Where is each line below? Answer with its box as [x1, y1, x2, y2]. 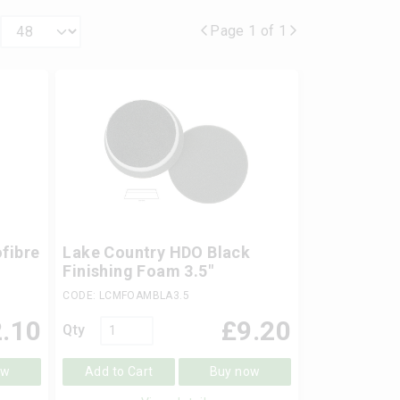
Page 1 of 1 [210, 22, 287, 40]
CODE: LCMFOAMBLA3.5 [62, 288, 189, 302]
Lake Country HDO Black [62, 242, 251, 262]
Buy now [209, 363, 261, 379]
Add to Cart [85, 363, 154, 379]
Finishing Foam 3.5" [62, 261, 213, 280]
